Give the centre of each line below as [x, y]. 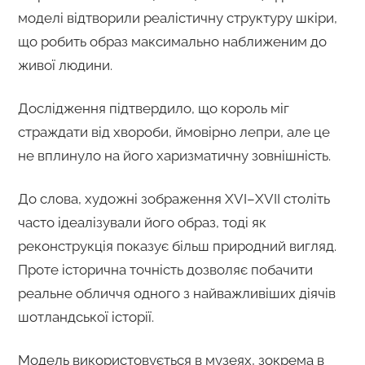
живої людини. [65, 65]
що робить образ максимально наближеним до [172, 41]
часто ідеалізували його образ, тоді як [142, 222]
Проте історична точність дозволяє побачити [165, 269]
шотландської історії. [86, 317]
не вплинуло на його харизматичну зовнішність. [174, 155]
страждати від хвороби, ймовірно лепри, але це [174, 132]
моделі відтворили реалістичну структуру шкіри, [177, 18]
